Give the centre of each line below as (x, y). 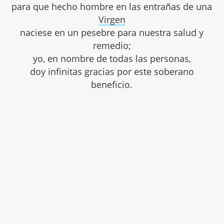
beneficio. (112, 84)
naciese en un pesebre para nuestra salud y (112, 32)
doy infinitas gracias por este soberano (112, 71)
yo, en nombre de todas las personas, (112, 58)
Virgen (112, 19)
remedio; (112, 45)
